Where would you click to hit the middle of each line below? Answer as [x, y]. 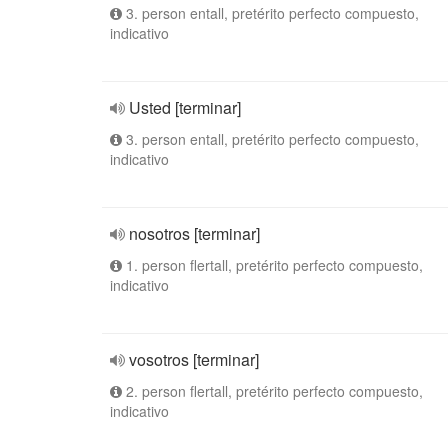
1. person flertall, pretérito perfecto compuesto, [272, 265]
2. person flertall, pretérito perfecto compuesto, [272, 391]
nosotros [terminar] [194, 233]
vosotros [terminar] [194, 359]
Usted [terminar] [185, 107]
